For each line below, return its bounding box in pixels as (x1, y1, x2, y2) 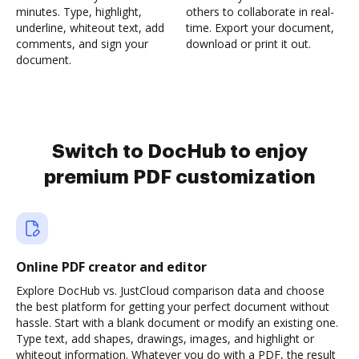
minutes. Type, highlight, (16, 4, 142, 19)
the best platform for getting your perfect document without (16, 299, 329, 314)
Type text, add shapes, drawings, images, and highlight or (16, 331, 314, 346)
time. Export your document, (186, 20, 334, 35)
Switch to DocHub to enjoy (51, 142, 308, 161)
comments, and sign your (16, 36, 148, 51)
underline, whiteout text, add (16, 20, 164, 35)
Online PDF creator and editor (16, 258, 207, 276)
